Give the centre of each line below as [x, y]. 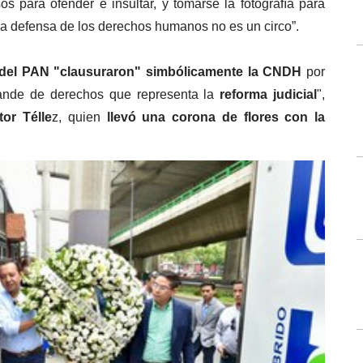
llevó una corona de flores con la [213, 117]
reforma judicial [269, 94]
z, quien [76, 117]
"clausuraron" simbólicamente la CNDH [178, 72]
